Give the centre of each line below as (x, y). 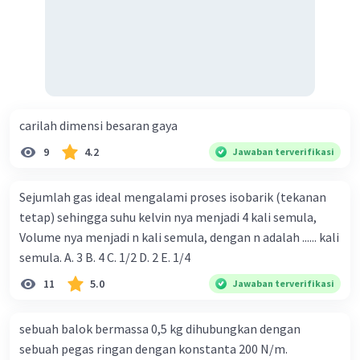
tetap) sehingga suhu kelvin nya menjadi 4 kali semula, (168, 217)
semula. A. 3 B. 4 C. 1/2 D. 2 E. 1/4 (127, 258)
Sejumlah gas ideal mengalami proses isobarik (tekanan (173, 197)
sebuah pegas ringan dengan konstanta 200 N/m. (153, 349)
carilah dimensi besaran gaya (98, 126)
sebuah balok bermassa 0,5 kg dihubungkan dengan (160, 329)
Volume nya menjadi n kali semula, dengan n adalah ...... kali (179, 237)
